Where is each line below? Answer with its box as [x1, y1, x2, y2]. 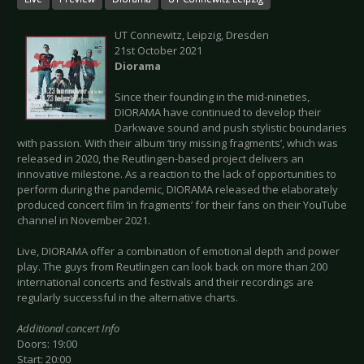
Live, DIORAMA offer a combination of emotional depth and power [17, 244, 340, 259]
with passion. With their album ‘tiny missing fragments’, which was [17, 136, 338, 151]
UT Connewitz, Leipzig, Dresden [115, 28, 269, 43]
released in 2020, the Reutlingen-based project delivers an [17, 151, 304, 167]
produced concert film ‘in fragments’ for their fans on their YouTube [17, 197, 347, 213]
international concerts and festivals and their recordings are [17, 275, 314, 290]
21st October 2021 [115, 43, 202, 58]
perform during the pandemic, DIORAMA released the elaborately [17, 182, 338, 197]
